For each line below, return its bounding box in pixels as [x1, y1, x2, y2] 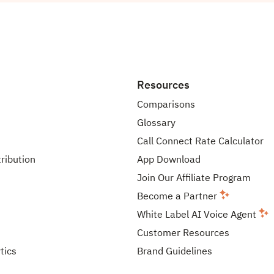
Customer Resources [137, 228, 229, 239]
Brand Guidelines [137, 246, 212, 257]
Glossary [137, 118, 176, 128]
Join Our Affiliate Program [137, 173, 251, 183]
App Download [137, 155, 201, 165]
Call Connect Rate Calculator [137, 136, 264, 147]
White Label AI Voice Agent [137, 210, 259, 220]
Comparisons [137, 100, 195, 110]
